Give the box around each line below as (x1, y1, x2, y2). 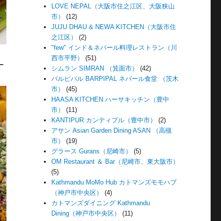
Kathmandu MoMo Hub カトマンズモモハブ (51, 179, 177, 186)
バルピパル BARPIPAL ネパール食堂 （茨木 (51, 75, 179, 83)
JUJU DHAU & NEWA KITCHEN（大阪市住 (51, 23, 177, 31)
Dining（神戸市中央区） (51, 210, 121, 218)
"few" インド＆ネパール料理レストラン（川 (51, 44, 178, 52)
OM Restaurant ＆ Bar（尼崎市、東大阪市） (51, 158, 180, 166)
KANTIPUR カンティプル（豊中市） (51, 116, 157, 124)
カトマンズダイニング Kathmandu (51, 199, 150, 207)
